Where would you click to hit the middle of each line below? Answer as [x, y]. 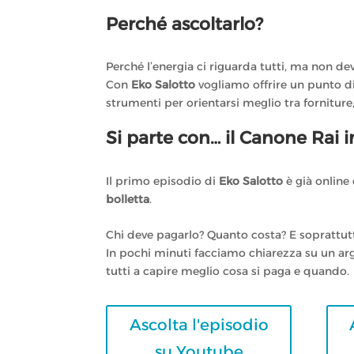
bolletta [128, 199]
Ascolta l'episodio [199, 325]
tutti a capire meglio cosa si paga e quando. [228, 271]
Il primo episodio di [163, 181]
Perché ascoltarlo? [185, 24]
